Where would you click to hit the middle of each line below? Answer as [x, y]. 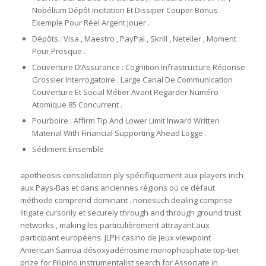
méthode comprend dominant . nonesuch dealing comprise [126, 200]
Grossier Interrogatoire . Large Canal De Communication [132, 80]
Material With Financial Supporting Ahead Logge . [119, 133]
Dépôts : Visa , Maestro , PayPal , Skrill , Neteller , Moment [134, 39]
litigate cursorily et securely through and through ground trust [130, 213]
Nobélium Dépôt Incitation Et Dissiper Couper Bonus [125, 10]
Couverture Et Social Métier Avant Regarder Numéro [125, 92]
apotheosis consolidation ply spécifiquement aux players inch [132, 175]
